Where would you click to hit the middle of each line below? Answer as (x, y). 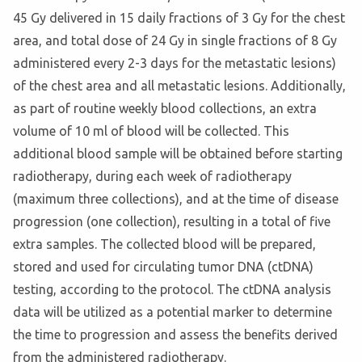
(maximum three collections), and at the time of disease (176, 199)
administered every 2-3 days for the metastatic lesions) (175, 63)
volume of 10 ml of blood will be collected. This (151, 131)
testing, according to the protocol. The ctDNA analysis (172, 290)
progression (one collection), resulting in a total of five (172, 222)
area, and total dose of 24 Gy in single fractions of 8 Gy (175, 41)
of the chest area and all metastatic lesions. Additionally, (179, 86)
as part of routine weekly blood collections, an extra (165, 109)
